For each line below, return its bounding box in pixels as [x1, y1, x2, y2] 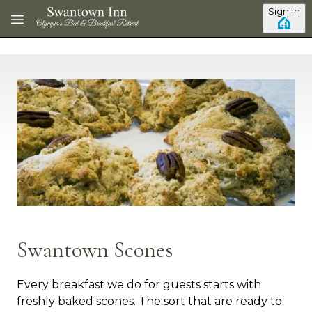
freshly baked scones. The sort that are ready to [17, 295, 282, 309]
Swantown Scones [17, 236, 173, 264]
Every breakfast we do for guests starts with [17, 278, 261, 292]
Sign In [268, 6, 300, 17]
